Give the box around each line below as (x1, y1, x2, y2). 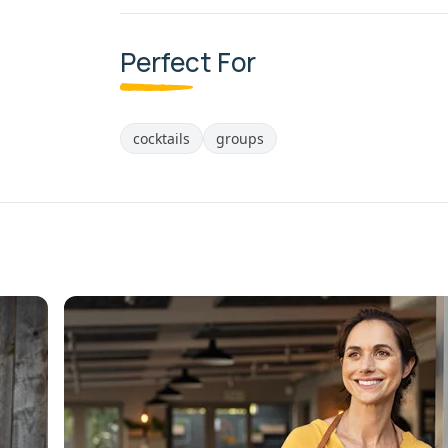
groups (216, 128, 264, 148)
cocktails (133, 128, 190, 148)
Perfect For (120, 43, 256, 80)
